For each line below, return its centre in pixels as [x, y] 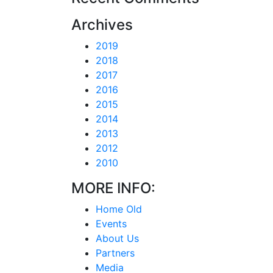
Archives [102, 24]
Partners [115, 253]
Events [111, 223]
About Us [117, 238]
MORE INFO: [113, 188]
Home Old [119, 209]
